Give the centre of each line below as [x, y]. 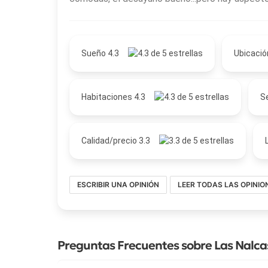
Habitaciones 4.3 [114, 97]
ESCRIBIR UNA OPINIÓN [118, 185]
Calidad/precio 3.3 [117, 141]
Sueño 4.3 [101, 54]
